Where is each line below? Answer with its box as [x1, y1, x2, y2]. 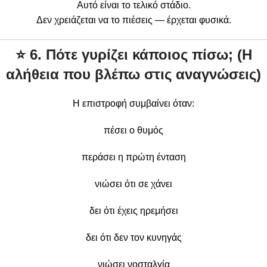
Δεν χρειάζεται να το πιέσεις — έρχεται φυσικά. [36, 14, 231, 25]
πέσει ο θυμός [104, 125, 163, 135]
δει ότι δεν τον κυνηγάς [85, 232, 182, 243]
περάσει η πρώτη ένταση [81, 151, 186, 162]
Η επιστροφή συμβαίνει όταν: [73, 98, 194, 108]
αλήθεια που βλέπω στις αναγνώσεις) [6, 66, 261, 82]
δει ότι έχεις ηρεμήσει [89, 205, 178, 216]
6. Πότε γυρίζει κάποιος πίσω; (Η [29, 46, 252, 63]
